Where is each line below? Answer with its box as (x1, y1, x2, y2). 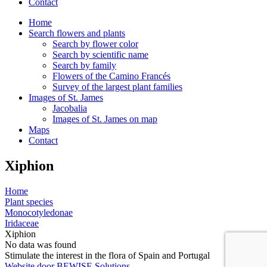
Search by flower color (52, 39, 138, 49)
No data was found (5, 239, 76, 250)
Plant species (5, 196, 53, 207)
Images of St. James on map (52, 114, 157, 124)
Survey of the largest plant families (52, 82, 182, 92)
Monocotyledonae (5, 207, 73, 218)
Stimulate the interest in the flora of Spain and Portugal (5, 250, 210, 260)
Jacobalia (52, 103, 87, 113)
